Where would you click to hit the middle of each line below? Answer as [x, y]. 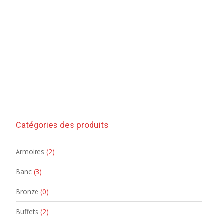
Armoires [30, 151]
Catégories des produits [62, 125]
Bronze [27, 191]
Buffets [27, 211]
